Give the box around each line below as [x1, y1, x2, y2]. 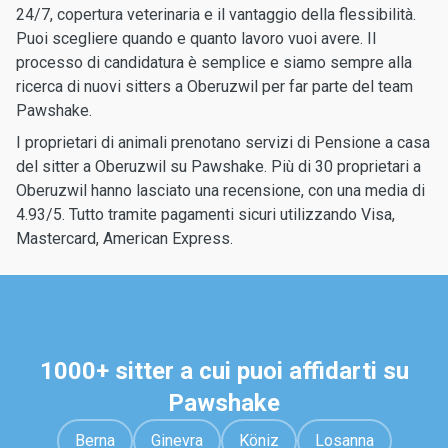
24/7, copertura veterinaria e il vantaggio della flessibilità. [16, 5, 416, 24]
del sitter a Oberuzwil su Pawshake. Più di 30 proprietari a [16, 157, 421, 176]
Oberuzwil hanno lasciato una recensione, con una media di [16, 181, 425, 200]
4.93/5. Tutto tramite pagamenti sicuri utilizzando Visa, [16, 205, 395, 224]
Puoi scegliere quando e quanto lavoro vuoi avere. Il [16, 29, 376, 48]
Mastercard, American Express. [16, 229, 233, 248]
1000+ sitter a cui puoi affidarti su [39, 357, 409, 385]
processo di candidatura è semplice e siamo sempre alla [16, 53, 412, 72]
